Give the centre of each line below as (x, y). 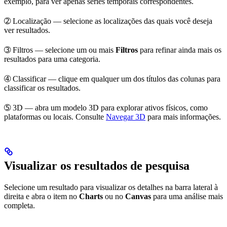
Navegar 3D (126, 117)
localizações (123, 21)
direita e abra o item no (42, 197)
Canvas (138, 197)
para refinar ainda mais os (180, 50)
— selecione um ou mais (74, 50)
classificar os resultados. (42, 88)
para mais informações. (183, 117)
